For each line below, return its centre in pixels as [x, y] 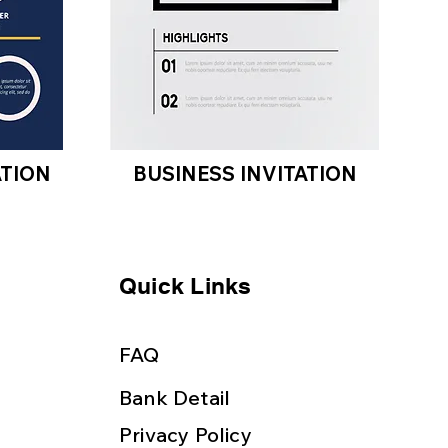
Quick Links [185, 285]
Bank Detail [175, 397]
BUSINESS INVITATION [244, 173]
